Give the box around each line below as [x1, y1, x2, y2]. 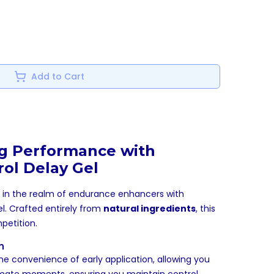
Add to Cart [31, 70, 84, 83]
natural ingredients [103, 202, 196, 215]
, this [196, 202, 215, 215]
